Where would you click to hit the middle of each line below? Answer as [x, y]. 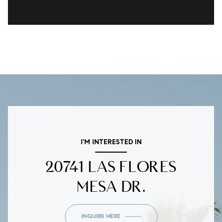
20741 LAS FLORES [111, 166]
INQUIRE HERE [101, 216]
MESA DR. [111, 186]
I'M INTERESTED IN [111, 142]
